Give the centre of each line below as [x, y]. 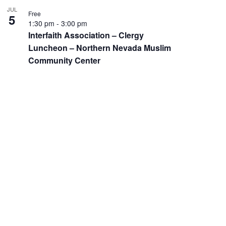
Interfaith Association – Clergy [86, 35]
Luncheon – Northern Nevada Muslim [99, 47]
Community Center [64, 60]
